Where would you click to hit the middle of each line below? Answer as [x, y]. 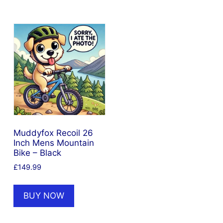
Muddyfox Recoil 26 [53, 133]
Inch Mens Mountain [54, 143]
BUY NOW [44, 196]
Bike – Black [37, 153]
